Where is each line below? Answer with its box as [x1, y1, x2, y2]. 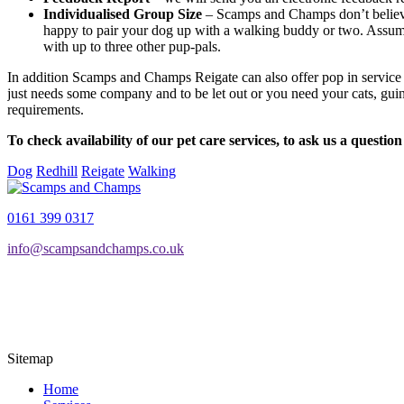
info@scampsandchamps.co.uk [7, 240, 184, 256]
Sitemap [7, 350, 53, 366]
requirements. [7, 101, 84, 117]
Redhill [36, 162, 78, 179]
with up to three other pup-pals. [43, 38, 221, 54]
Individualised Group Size [43, 5, 202, 22]
